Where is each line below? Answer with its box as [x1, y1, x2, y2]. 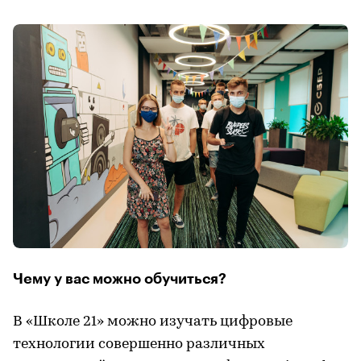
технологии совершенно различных [13, 336, 265, 352]
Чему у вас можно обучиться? [13, 271, 226, 286]
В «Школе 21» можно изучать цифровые [13, 313, 293, 330]
